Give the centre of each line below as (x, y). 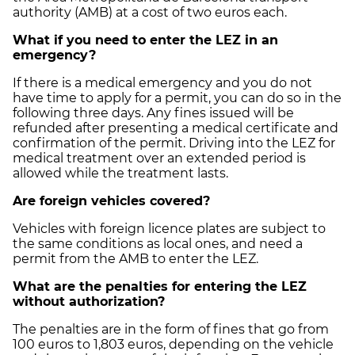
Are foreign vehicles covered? (111, 200)
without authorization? (89, 301)
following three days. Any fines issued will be (153, 113)
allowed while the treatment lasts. (120, 173)
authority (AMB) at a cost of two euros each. (150, 12)
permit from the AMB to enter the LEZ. (136, 258)
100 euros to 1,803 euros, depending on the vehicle (173, 344)
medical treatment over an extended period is (159, 158)
